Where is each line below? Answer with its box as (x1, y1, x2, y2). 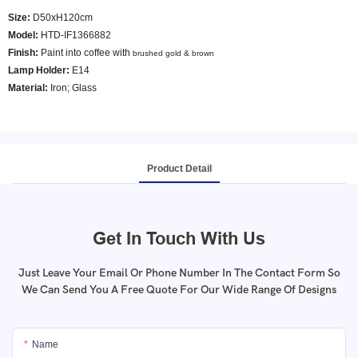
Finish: (8, 47, 41, 58)
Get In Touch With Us (93, 227, 265, 249)
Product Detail (146, 162, 212, 174)
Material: (8, 82, 48, 93)
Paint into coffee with (41, 47, 133, 58)
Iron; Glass (48, 82, 97, 93)
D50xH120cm (30, 12, 93, 23)
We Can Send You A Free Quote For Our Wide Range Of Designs (22, 282, 336, 296)
